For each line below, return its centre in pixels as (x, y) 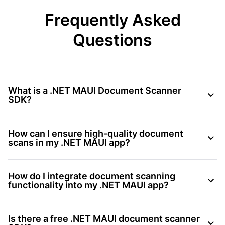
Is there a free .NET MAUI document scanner (104, 218)
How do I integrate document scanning (92, 176)
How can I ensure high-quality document (96, 133)
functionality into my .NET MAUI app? (88, 185)
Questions (113, 40)
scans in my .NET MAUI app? (69, 142)
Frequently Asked (113, 20)
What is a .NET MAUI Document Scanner (95, 90)
